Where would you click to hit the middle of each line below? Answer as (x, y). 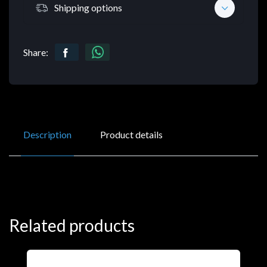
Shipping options (88, 7)
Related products (72, 226)
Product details (131, 135)
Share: (36, 52)
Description (47, 135)
